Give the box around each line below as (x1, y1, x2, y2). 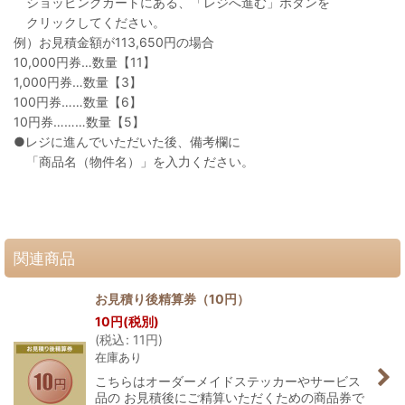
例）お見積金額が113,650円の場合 (14, 34, 214, 50)
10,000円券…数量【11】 (14, 54, 155, 70)
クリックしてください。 (14, 14, 165, 30)
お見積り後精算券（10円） (95, 291, 250, 306)
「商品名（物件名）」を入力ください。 (14, 154, 254, 169)
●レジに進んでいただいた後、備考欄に (14, 134, 240, 149)
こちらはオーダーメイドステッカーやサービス (95, 373, 361, 389)
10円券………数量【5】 (14, 114, 145, 129)
